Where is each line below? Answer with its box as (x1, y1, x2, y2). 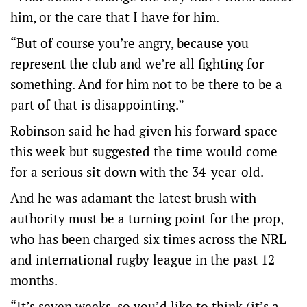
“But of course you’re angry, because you (10, 34, 249, 51)
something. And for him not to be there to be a (10, 75, 282, 93)
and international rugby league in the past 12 (10, 251, 275, 268)
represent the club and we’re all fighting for (10, 55, 264, 72)
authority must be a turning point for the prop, (10, 210, 283, 227)
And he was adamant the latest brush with (10, 189, 256, 206)
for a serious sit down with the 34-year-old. (10, 163, 264, 180)
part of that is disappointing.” (10, 96, 184, 113)
